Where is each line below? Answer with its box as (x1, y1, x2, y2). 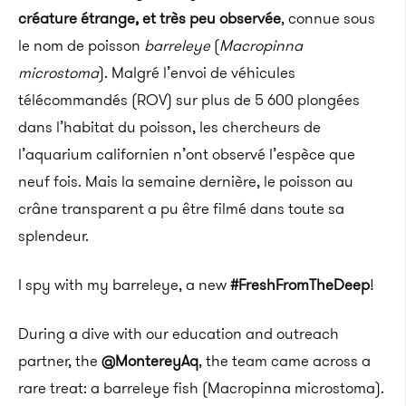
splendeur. (18, 225, 89, 246)
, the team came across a (198, 350, 371, 372)
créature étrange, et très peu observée (18, 7, 281, 29)
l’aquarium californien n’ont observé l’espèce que (18, 143, 355, 165)
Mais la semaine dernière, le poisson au (82, 170, 353, 192)
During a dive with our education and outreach (18, 323, 339, 344)
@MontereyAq (101, 350, 198, 372)
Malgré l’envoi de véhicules (108, 62, 295, 83)
